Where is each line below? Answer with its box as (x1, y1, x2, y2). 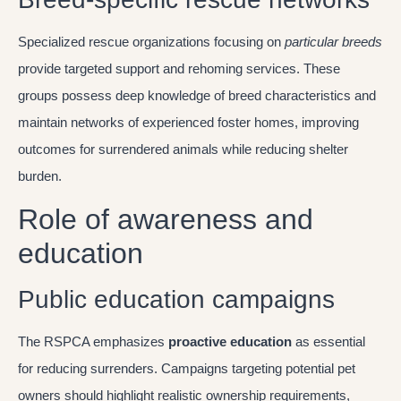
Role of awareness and (18, 203, 313, 236)
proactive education (168, 334, 292, 350)
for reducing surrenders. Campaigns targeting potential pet (18, 361, 355, 377)
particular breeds (285, 33, 382, 49)
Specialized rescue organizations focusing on (18, 33, 285, 49)
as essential (292, 334, 365, 350)
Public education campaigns (18, 286, 335, 314)
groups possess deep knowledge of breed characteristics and (18, 87, 376, 103)
